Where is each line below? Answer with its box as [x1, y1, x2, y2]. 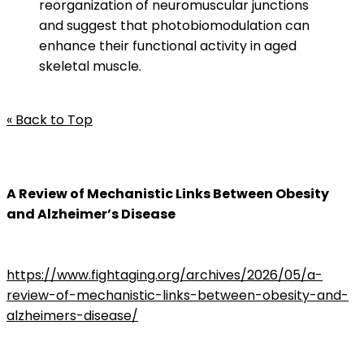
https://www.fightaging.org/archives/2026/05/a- [6, 266, 323, 284]
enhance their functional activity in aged [39, 37, 297, 55]
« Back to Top [6, 110, 93, 129]
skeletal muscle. [39, 57, 141, 76]
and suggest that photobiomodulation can [39, 16, 310, 35]
